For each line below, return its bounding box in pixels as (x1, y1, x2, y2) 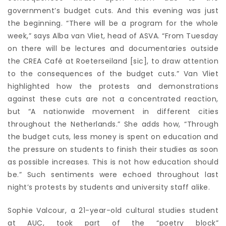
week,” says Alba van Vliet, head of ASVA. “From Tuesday (8, 31, 218, 41)
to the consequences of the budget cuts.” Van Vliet (8, 69, 218, 79)
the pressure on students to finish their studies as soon (8, 144, 218, 155)
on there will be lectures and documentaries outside (8, 43, 218, 54)
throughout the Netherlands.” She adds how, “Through (8, 119, 218, 130)
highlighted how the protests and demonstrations (8, 81, 218, 92)
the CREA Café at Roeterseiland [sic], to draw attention (8, 56, 218, 67)
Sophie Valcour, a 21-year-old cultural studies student (8, 205, 218, 216)
